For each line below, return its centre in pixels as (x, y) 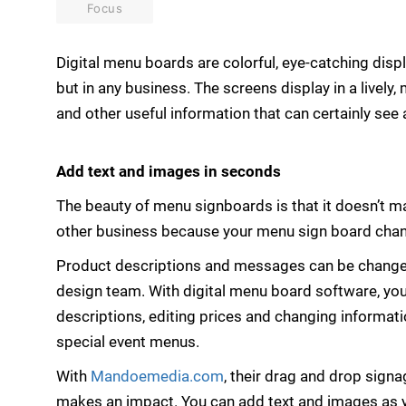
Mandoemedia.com (157, 377)
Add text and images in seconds (169, 172)
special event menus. (128, 342)
